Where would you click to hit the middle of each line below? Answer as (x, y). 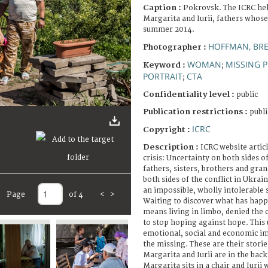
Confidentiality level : (189, 94)
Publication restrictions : (196, 112)
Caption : (163, 7)
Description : (172, 147)
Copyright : (167, 130)
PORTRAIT (163, 76)
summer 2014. (169, 29)
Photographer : (176, 47)
